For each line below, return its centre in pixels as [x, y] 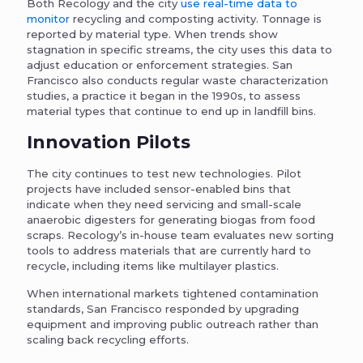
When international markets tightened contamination [173, 294]
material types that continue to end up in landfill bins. [171, 111]
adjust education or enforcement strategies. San [160, 65]
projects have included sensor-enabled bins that [159, 189]
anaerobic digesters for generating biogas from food [171, 220]
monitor [48, 19]
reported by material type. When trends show [152, 34]
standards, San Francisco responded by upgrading [163, 309]
